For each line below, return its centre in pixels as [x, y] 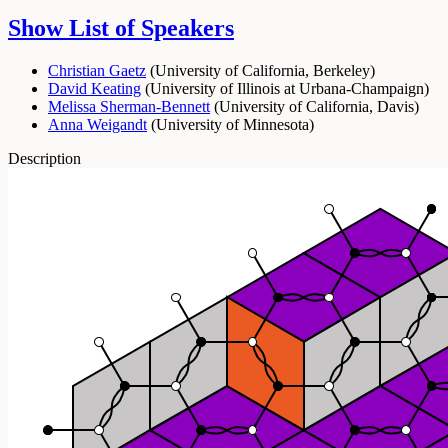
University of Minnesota [232, 124]
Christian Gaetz [97, 70]
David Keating [94, 88]
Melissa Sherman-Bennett [129, 106]
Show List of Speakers [121, 27]
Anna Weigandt [97, 124]
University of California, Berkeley [262, 70]
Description [44, 158]
